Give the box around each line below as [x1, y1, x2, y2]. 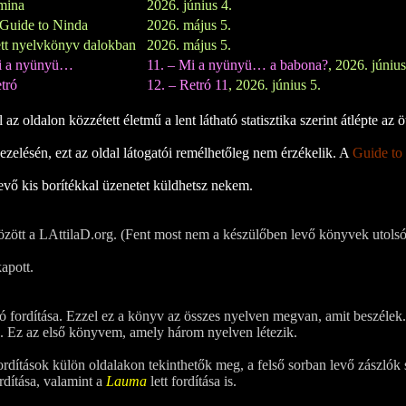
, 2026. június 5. [228, 77, 321, 93]
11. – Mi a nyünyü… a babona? [147, 57, 328, 73]
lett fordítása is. [147, 373, 237, 390]
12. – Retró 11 [147, 77, 228, 93]
